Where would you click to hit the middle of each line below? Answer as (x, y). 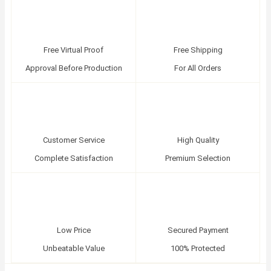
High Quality (198, 140)
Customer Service (73, 140)
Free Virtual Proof (73, 50)
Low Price (73, 230)
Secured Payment (198, 230)
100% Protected (198, 248)
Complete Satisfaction (73, 158)
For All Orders (198, 68)
